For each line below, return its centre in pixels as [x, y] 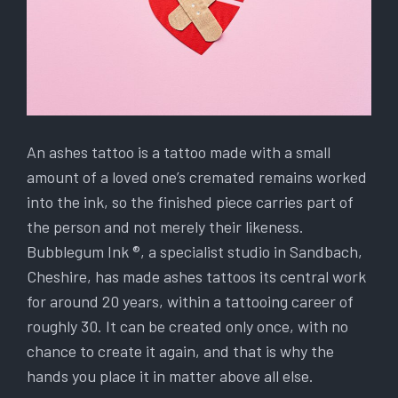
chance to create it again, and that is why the [180, 350]
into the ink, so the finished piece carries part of [190, 201]
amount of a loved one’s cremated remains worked [197, 176]
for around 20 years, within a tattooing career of [190, 301]
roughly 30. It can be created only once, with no [187, 326]
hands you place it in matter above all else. [170, 375]
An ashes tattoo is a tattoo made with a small [179, 151]
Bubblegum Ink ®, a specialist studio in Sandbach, [195, 251]
